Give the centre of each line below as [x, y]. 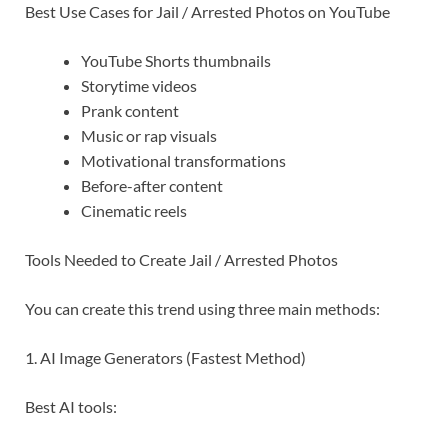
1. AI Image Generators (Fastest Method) [165, 358]
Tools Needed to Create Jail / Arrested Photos [181, 260]
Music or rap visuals [149, 136]
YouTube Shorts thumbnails [176, 61]
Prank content [130, 111]
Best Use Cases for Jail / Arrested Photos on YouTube [207, 12]
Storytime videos [139, 86]
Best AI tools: [71, 407]
